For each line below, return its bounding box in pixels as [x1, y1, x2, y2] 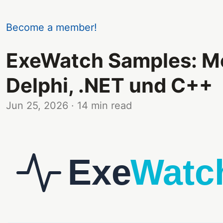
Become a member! [6, 21, 97, 33]
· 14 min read [71, 99, 132, 111]
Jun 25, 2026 [6, 99, 68, 111]
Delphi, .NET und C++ [6, 73, 213, 98]
